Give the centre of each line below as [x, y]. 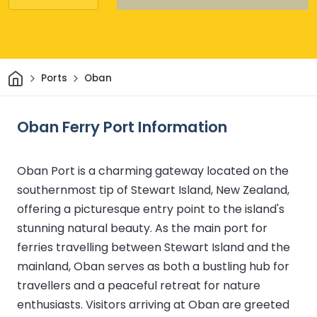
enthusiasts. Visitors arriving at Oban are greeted [153, 304]
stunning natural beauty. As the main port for [142, 228]
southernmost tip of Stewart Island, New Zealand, [153, 190]
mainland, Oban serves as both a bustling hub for [153, 266]
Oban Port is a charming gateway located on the [153, 171]
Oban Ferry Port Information [122, 127]
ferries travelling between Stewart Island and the [154, 247]
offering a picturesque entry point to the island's [151, 209]
